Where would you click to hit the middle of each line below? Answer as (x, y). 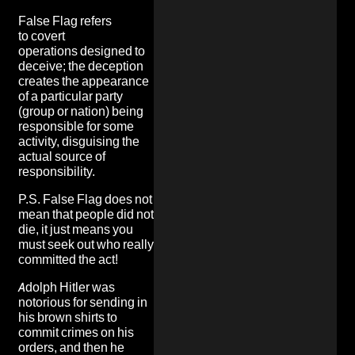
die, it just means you (76, 229)
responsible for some (76, 126)
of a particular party (71, 96)
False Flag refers (65, 21)
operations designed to (82, 51)
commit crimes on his (76, 332)
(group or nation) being (81, 111)
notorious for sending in (83, 302)
